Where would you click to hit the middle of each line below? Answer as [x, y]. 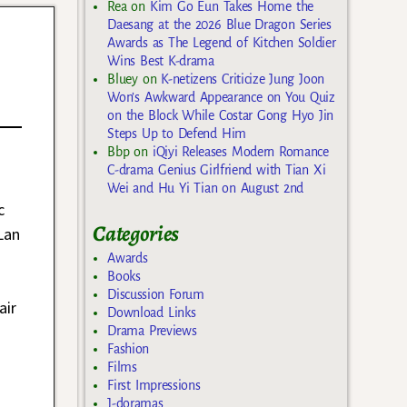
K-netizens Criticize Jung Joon [243, 79]
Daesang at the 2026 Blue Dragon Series [219, 24]
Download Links [152, 313]
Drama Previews [152, 331]
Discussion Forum [156, 295]
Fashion [129, 349]
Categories [136, 233]
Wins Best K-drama [161, 60]
